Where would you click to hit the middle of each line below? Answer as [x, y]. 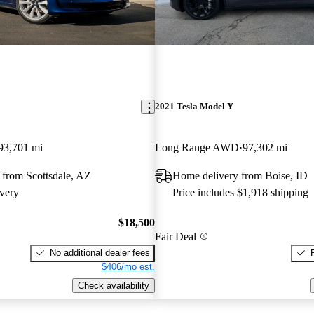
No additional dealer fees [100, 252]
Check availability [113, 285]
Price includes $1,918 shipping [240, 193]
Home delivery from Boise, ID [240, 176]
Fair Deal [175, 236]
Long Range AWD [197, 148]
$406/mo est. [128, 266]
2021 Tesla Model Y [194, 107]
